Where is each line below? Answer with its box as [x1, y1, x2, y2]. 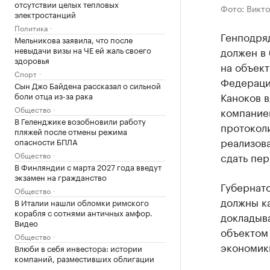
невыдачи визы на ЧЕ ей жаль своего [14, 43, 151, 55]
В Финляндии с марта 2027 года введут [14, 160, 162, 172]
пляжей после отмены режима [14, 125, 127, 137]
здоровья [14, 54, 49, 66]
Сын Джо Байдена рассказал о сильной [14, 79, 161, 91]
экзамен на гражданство [14, 171, 107, 183]
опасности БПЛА [14, 135, 78, 147]
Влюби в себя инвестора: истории [14, 242, 142, 254]
